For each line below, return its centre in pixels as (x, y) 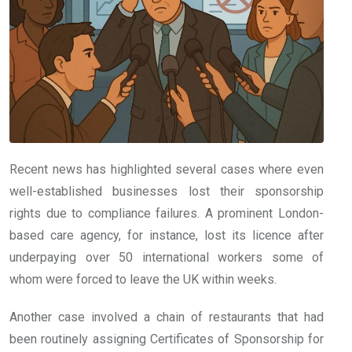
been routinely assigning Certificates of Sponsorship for (167, 339)
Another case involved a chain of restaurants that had (167, 317)
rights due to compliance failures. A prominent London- (167, 213)
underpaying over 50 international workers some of (167, 257)
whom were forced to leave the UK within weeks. (143, 279)
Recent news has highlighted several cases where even (167, 169)
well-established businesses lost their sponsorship (167, 191)
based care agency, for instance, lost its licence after (167, 235)
